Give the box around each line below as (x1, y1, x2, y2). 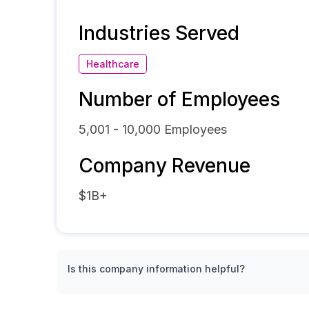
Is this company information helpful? (68, 263, 245, 275)
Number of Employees (79, 88, 280, 111)
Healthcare (86, 58, 139, 70)
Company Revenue (79, 154, 250, 177)
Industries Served (79, 21, 239, 45)
